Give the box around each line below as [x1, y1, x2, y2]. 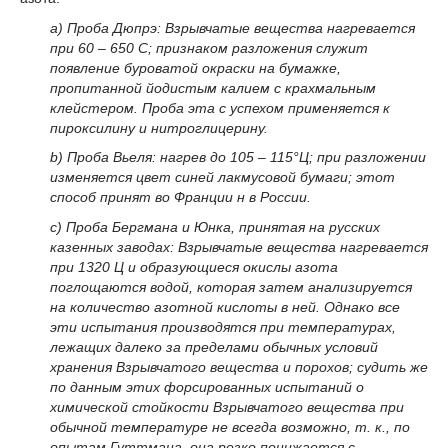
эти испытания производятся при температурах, [50, 319, 396, 336]
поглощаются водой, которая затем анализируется [50, 279, 412, 296]
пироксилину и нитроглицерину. [50, 119, 268, 136]
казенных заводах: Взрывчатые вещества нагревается [50, 239, 428, 256]
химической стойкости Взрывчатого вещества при [50, 399, 404, 416]
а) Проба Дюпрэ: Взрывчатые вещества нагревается [50, 19, 415, 36]
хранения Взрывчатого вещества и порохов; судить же [50, 359, 428, 376]
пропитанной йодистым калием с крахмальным [50, 79, 376, 96]
